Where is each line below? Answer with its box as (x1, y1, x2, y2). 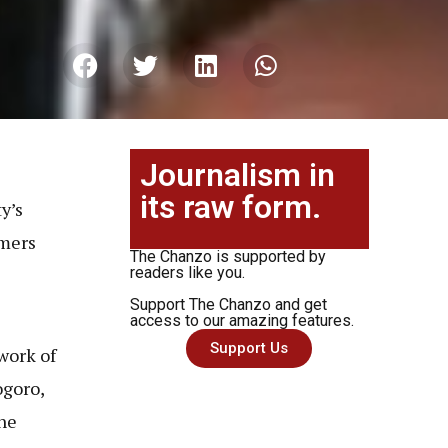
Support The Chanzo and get (129, 294, 327, 314)
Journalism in (139, 155, 335, 194)
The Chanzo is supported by (129, 246, 326, 266)
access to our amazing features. (129, 310, 354, 330)
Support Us (210, 338, 289, 357)
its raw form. (139, 187, 321, 226)
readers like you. (129, 262, 245, 282)
